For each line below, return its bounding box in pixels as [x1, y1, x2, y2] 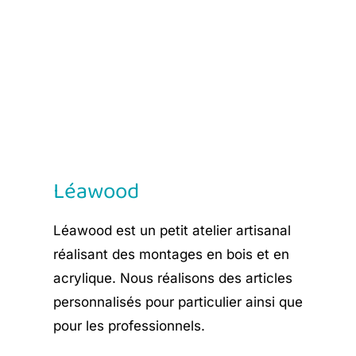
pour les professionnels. [53, 318, 206, 334]
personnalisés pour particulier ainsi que [53, 294, 304, 310]
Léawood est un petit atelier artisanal [53, 222, 292, 238]
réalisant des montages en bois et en [53, 246, 290, 262]
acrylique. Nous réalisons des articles [53, 270, 293, 286]
